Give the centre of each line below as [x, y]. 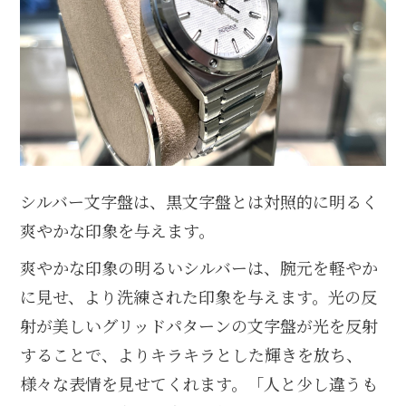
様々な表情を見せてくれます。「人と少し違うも [199, 383]
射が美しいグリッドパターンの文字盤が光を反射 [199, 325]
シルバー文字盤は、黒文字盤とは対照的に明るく [199, 201]
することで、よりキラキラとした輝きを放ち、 [192, 354]
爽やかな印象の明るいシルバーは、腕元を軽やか [199, 267]
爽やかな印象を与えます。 [118, 230]
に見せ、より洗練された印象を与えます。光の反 [199, 296]
